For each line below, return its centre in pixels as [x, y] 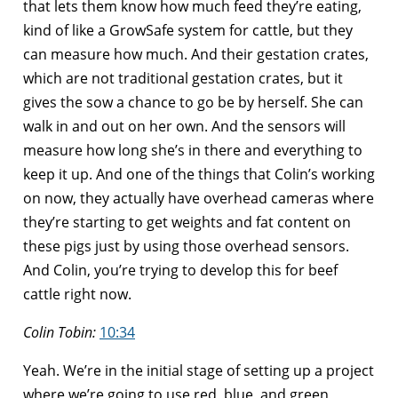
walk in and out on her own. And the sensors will [184, 126]
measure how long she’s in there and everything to [193, 150]
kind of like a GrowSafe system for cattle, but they [188, 30]
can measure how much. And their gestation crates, [196, 54]
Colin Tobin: [60, 332]
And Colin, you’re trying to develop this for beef [180, 270]
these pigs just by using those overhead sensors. [186, 246]
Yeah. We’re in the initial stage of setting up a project [199, 370]
